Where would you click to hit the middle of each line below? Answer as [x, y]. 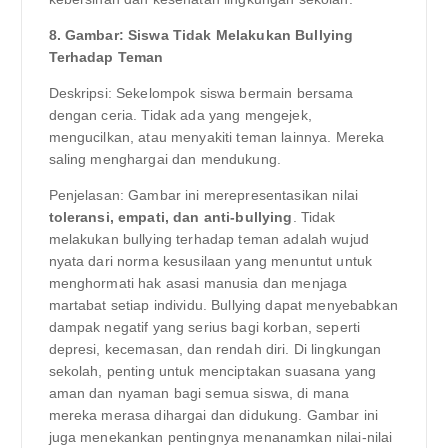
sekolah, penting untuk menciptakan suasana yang [212, 371]
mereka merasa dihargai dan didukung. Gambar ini [213, 415]
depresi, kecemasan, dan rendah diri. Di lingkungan [215, 349]
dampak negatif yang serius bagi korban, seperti [204, 327]
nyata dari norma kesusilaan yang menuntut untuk [210, 261]
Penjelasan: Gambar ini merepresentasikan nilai [203, 195]
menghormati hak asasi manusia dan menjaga [198, 283]
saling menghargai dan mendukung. [165, 159]
